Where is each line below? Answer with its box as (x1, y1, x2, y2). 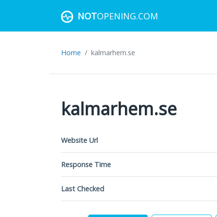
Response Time (61, 160, 111, 169)
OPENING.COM (97, 10, 158, 22)
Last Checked (61, 184, 104, 193)
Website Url (61, 136, 98, 145)
